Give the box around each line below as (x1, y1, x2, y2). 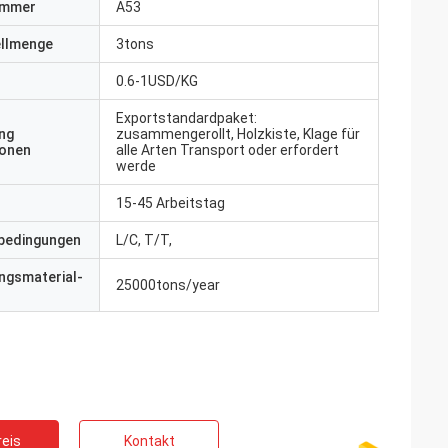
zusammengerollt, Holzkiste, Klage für (116, 126, 360, 142)
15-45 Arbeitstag (116, 195, 225, 211)
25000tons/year (116, 277, 220, 293)
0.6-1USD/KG (116, 73, 198, 89)
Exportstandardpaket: (116, 110, 257, 126)
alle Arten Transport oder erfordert (116, 142, 339, 158)
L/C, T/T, (116, 232, 172, 248)
